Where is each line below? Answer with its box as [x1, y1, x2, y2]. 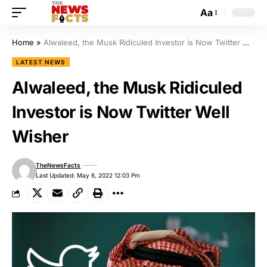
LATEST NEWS [16, 58, 66, 66]
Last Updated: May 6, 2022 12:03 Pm [36, 172, 141, 179]
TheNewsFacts [36, 162, 81, 169]
